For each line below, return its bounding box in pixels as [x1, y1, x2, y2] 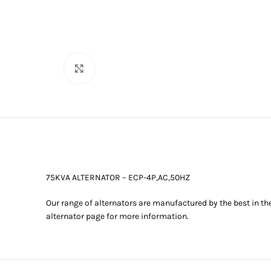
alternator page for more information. [46, 211, 189, 221]
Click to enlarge [94, 63, 152, 73]
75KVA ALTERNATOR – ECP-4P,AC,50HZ [46, 172, 190, 183]
